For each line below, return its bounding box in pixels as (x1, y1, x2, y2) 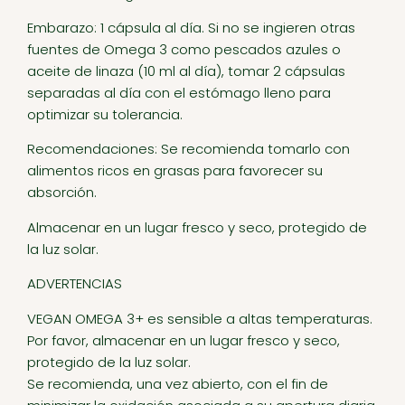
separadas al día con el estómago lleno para (27, 83, 331, 103)
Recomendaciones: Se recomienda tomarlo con (27, 139, 350, 159)
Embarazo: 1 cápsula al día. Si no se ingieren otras (27, 18, 355, 38)
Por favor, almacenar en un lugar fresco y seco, (27, 330, 340, 350)
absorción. (27, 183, 97, 202)
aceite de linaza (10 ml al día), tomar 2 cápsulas (27, 61, 345, 81)
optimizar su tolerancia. (27, 105, 183, 125)
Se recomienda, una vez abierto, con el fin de (27, 373, 328, 393)
